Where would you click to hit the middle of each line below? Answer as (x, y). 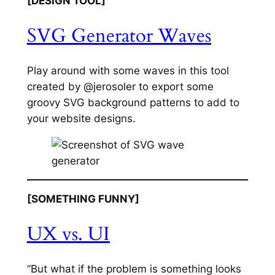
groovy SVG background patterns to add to (133, 103)
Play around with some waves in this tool (128, 71)
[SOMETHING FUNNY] (83, 199)
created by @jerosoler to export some (120, 87)
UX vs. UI (68, 234)
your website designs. (83, 119)
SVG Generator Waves (119, 35)
